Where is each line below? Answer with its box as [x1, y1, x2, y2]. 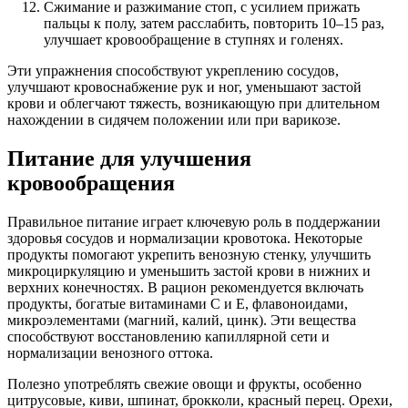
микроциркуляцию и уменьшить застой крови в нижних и [7, 263, 371, 280]
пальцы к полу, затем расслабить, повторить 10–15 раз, [44, 15, 384, 32]
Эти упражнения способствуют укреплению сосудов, [7, 63, 339, 79]
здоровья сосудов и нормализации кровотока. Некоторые [7, 230, 362, 247]
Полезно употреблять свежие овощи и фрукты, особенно [7, 376, 362, 393]
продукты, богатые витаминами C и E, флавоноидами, [7, 296, 348, 312]
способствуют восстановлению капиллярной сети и [7, 329, 330, 345]
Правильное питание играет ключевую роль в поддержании [7, 214, 381, 230]
